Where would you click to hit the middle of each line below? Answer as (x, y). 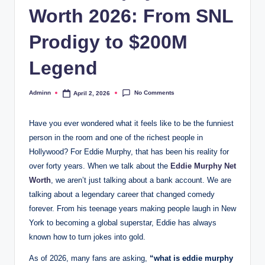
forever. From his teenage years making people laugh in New (132, 209)
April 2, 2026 (92, 93)
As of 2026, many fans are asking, (89, 258)
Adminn (40, 93)
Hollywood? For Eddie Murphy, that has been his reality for (129, 152)
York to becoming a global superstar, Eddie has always (123, 223)
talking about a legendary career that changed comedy (122, 195)
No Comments (154, 93)
